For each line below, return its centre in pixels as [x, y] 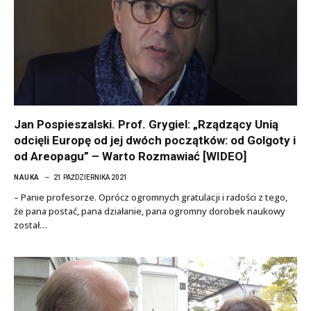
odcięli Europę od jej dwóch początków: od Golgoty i [155, 140]
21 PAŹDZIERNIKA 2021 [90, 177]
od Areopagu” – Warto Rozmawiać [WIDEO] [130, 156]
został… [31, 225]
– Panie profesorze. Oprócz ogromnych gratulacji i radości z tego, [151, 197]
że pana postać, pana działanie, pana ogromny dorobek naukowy [150, 211]
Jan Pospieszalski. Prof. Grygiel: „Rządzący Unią [146, 124]
